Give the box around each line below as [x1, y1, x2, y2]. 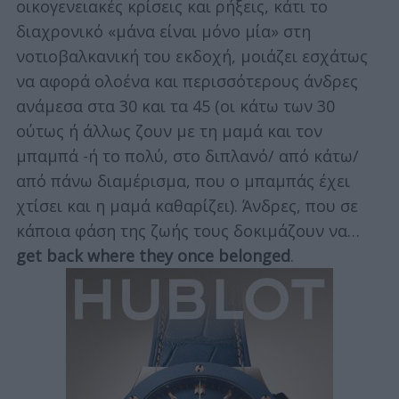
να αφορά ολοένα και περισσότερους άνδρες [15, 70, 358, 93]
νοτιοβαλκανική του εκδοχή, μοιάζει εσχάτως [15, 45, 368, 68]
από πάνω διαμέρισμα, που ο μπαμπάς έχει [15, 170, 350, 192]
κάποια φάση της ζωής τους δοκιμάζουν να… [15, 220, 360, 242]
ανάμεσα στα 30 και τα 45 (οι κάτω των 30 [15, 95, 335, 118]
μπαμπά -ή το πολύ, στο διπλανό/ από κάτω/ [15, 145, 359, 167]
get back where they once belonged [15, 245, 290, 267]
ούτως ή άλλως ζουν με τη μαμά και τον [15, 120, 322, 142]
